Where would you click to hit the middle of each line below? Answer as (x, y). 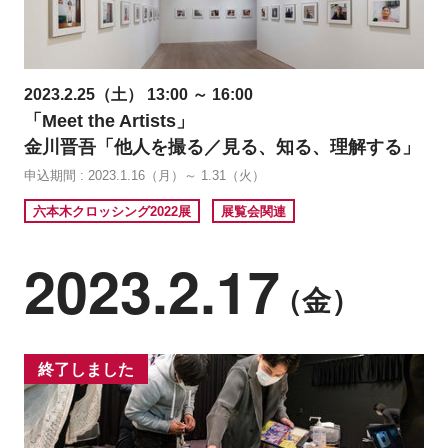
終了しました (86, 369)
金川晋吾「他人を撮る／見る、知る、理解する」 (221, 146)
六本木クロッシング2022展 (112, 211)
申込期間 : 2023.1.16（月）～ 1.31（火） (144, 176)
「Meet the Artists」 (108, 120)
